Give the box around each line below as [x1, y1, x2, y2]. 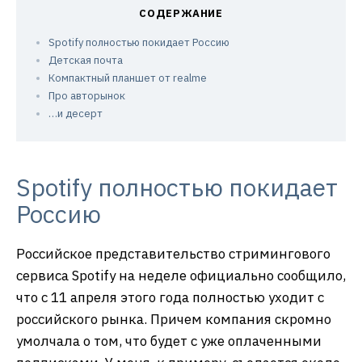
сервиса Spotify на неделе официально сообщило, [16, 267, 346, 285]
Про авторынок [48, 89, 125, 103]
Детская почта [48, 53, 123, 68]
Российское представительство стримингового [16, 245, 330, 263]
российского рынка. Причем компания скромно [16, 310, 331, 329]
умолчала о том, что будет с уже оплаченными [16, 332, 322, 351]
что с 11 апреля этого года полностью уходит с [16, 288, 324, 307]
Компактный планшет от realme [48, 71, 207, 86]
